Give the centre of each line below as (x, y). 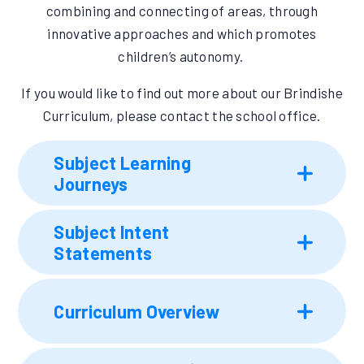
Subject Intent (112, 232)
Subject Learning (123, 163)
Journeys (91, 184)
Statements (103, 253)
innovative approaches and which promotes (182, 34)
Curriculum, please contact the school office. (182, 116)
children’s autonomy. (182, 56)
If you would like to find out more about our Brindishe (182, 93)
